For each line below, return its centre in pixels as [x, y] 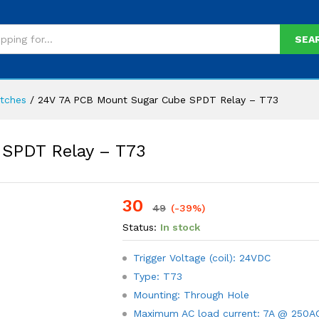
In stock [181, 227]
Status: [140, 227]
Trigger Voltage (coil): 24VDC [202, 258]
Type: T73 [158, 276]
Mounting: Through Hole [192, 295]
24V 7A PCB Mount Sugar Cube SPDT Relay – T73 [158, 100]
